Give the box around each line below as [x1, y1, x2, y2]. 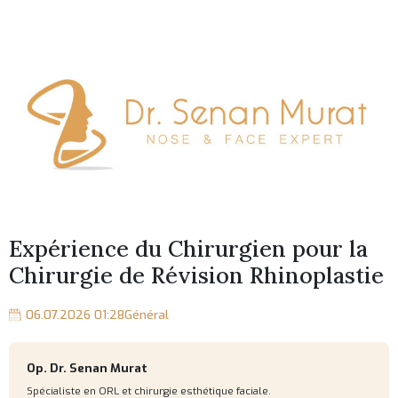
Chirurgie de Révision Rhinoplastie [9, 260, 385, 290]
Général [124, 306, 170, 322]
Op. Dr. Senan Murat [27, 361, 148, 377]
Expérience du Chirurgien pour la [9, 234, 369, 263]
